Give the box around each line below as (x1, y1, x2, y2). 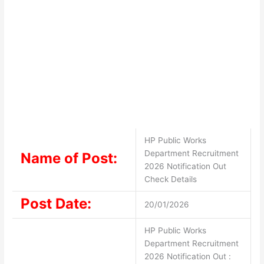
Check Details (144, 174, 197, 184)
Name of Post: (20, 149, 117, 167)
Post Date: (20, 194, 91, 212)
